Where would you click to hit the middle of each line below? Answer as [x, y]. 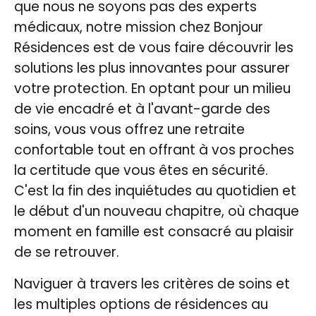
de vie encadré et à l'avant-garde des [142, 109]
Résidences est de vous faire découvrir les [154, 47]
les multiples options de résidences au [141, 304]
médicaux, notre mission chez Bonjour [139, 27]
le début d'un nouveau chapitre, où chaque [157, 211]
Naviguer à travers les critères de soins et [152, 284]
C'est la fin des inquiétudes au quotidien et [155, 190]
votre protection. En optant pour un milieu [152, 88]
